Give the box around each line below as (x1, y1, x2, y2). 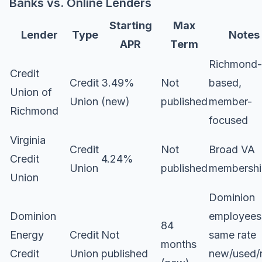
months (161, 238, 196, 250)
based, (209, 77, 242, 89)
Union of (10, 86, 52, 98)
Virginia (10, 134, 46, 146)
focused (209, 114, 248, 126)
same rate (209, 229, 256, 241)
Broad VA (209, 143, 255, 156)
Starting (109, 19, 152, 32)
